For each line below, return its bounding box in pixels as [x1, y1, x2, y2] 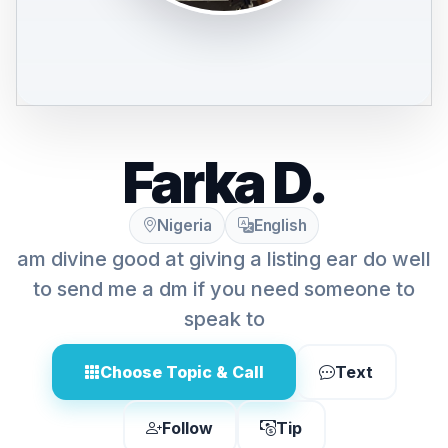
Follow [162, 417, 213, 438]
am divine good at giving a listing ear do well [17, 247, 431, 271]
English [253, 216, 307, 235]
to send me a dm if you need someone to [33, 277, 415, 301]
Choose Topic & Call [99, 362, 264, 382]
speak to [183, 307, 265, 331]
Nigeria [157, 216, 212, 235]
